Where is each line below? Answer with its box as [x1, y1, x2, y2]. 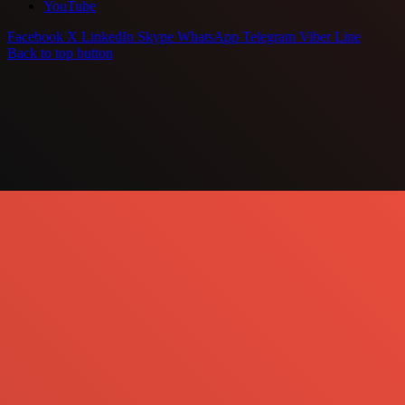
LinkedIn [81, 29, 134, 45]
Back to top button [7, 45, 113, 61]
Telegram [242, 29, 296, 45]
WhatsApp [177, 29, 239, 45]
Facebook [7, 29, 63, 45]
